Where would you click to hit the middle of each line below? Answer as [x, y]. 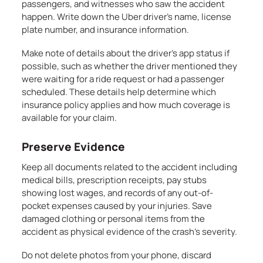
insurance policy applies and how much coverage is [126, 105]
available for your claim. [70, 118]
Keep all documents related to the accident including [130, 167]
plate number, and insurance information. [106, 30]
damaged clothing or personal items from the [114, 219]
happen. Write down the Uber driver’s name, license [127, 17]
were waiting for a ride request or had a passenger [123, 79]
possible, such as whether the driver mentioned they [130, 66]
